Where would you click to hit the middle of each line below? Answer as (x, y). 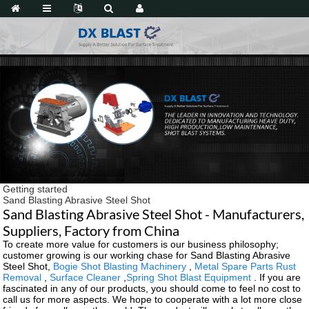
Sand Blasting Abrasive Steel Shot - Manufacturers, (154, 213)
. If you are (276, 277)
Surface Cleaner (86, 277)
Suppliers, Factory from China (91, 230)
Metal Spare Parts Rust (246, 266)
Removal (22, 277)
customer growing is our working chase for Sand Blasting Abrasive (147, 255)
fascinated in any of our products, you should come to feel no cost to (152, 288)
